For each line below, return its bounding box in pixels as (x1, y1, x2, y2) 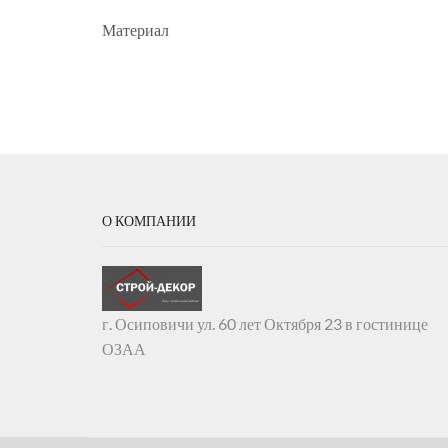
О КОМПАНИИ (102, 211, 196, 229)
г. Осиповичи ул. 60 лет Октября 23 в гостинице (102, 314, 428, 334)
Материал (102, 19, 169, 39)
